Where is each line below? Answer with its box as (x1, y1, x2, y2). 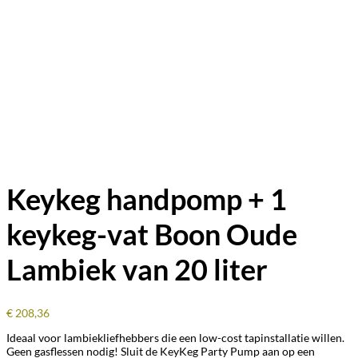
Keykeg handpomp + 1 (6, 181, 287, 217)
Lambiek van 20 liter (6, 252, 268, 288)
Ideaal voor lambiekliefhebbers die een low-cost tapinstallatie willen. (6, 331, 344, 345)
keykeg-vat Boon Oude (6, 217, 297, 253)
